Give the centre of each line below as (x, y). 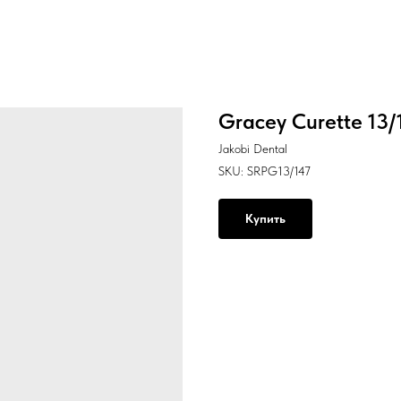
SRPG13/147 (279, 171)
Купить (265, 218)
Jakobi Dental (253, 149)
